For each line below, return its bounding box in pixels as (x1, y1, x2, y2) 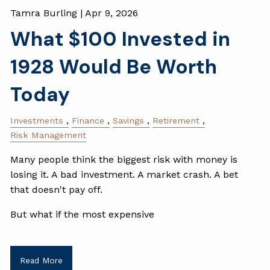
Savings (113, 115, 145, 125)
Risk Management (10, 130, 87, 140)
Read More (19, 255, 63, 265)
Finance (72, 115, 105, 125)
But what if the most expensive (10, 209, 155, 220)
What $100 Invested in (10, 25, 231, 52)
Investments (10, 115, 64, 125)
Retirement (152, 115, 200, 125)
